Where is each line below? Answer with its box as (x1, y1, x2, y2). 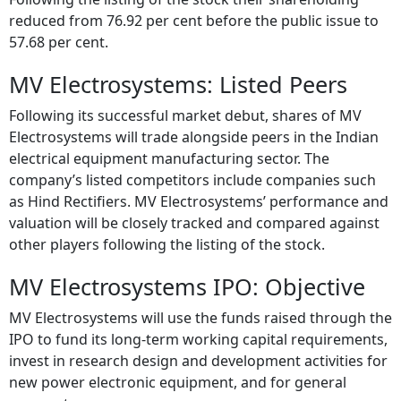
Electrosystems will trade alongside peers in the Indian (9, 115, 379, 136)
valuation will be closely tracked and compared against (9, 201, 380, 222)
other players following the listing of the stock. (9, 223, 325, 243)
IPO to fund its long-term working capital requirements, (9, 318, 388, 338)
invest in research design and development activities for (9, 339, 388, 360)
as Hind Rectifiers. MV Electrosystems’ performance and (9, 180, 388, 200)
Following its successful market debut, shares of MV (9, 94, 362, 115)
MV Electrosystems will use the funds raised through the (9, 296, 392, 317)
